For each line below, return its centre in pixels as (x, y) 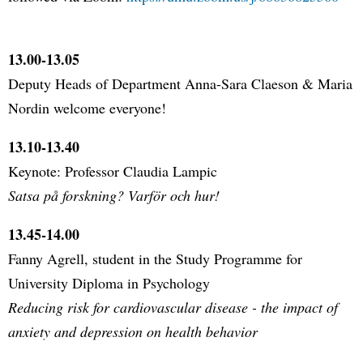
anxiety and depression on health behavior (133, 331)
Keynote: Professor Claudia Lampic (113, 171)
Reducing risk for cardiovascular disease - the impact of (173, 307)
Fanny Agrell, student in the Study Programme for (155, 258)
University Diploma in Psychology (109, 282)
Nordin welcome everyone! (87, 107)
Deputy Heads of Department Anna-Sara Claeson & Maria (180, 83)
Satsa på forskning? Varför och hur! (114, 195)
